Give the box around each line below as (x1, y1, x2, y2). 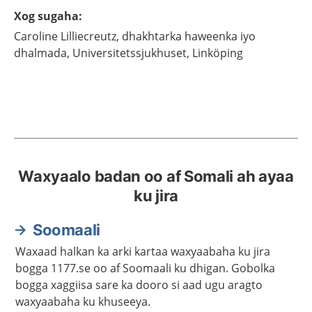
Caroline (14, 29, 58, 44)
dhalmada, (14, 45, 70, 61)
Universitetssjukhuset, (72, 45, 189, 61)
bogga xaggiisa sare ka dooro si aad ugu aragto (15, 277, 263, 292)
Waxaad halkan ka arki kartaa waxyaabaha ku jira (15, 244, 270, 259)
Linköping (192, 45, 243, 61)
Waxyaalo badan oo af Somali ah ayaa (18, 167, 294, 185)
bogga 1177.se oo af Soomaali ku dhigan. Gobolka (15, 260, 275, 276)
